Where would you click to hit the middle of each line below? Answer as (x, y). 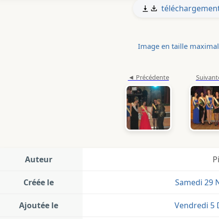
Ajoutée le (39, 206)
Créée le (39, 183)
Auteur (39, 160)
